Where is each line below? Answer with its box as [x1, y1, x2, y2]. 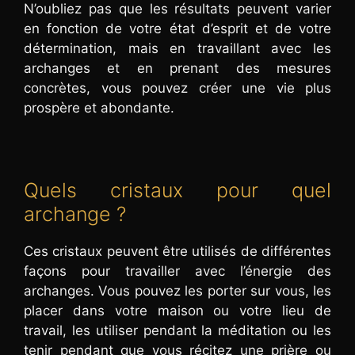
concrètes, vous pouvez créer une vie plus [24, 79, 331, 96]
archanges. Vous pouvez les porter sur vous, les [24, 282, 331, 299]
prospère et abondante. [24, 99, 174, 116]
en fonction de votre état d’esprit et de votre [24, 20, 331, 36]
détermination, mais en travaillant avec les [24, 40, 331, 56]
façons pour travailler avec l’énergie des [24, 262, 331, 279]
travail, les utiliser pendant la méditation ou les [24, 322, 331, 338]
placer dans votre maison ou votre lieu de [24, 302, 331, 319]
